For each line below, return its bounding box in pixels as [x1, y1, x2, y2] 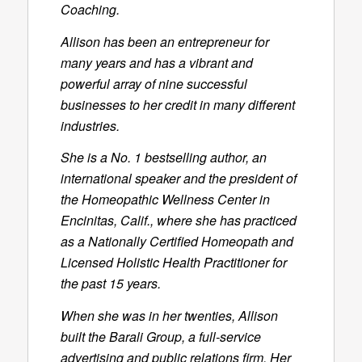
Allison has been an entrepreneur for [60, 32, 269, 51]
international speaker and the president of [60, 169, 297, 188]
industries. [60, 116, 120, 135]
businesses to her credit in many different [60, 95, 295, 114]
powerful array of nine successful [60, 74, 247, 93]
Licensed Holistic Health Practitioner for [60, 253, 287, 272]
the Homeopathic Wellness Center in [60, 190, 270, 209]
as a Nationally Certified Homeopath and [60, 232, 293, 251]
